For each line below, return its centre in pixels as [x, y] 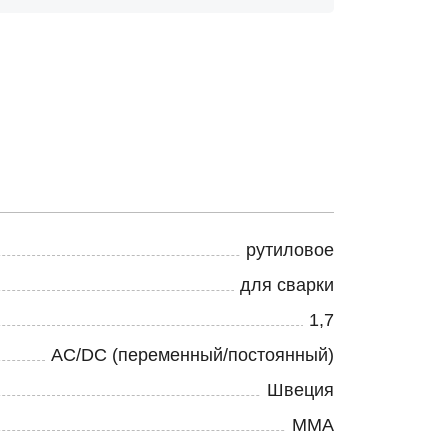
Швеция [300, 390]
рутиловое [290, 250]
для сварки [287, 285]
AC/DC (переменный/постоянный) [192, 355]
